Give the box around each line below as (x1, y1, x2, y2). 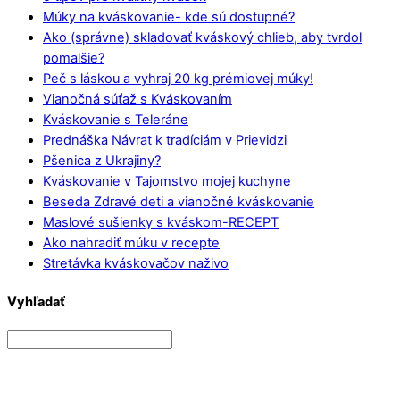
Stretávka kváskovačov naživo (43, 255, 229, 272)
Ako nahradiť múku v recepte (43, 235, 220, 252)
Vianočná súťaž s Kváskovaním (43, 91, 232, 108)
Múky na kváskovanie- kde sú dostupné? (43, 9, 295, 26)
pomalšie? (43, 50, 104, 67)
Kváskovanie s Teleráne (43, 112, 188, 129)
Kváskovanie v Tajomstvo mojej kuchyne (43, 173, 291, 190)
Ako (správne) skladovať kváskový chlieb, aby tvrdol (43, 29, 362, 46)
